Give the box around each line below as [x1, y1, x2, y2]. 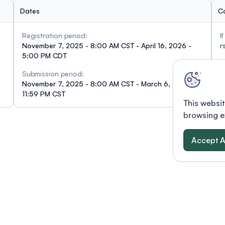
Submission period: [22, 69, 84, 78]
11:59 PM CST [22, 89, 65, 98]
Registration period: [22, 31, 87, 40]
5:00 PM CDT [22, 51, 67, 60]
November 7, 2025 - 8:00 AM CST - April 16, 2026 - [22, 41, 191, 50]
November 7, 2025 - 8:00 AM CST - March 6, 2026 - [22, 79, 195, 88]
